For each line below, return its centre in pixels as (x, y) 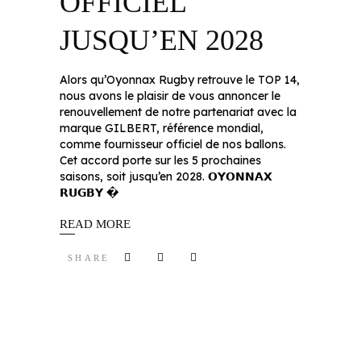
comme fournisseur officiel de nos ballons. (173, 145)
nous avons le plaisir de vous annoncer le (170, 96)
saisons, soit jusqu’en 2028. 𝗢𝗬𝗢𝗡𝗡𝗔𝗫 (166, 177)
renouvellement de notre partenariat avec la (178, 112)
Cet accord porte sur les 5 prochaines (160, 161)
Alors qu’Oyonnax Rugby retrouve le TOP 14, (180, 80)
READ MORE (95, 224)
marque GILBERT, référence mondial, (162, 129)
